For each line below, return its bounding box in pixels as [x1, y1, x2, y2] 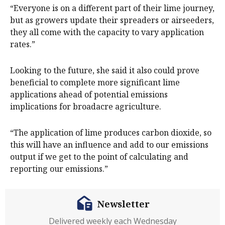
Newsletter [97, 197, 150, 210]
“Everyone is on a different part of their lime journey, [10, 3, 214, 14]
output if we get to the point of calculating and [10, 151, 188, 163]
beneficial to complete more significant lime [10, 77, 180, 88]
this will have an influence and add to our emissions [10, 139, 208, 151]
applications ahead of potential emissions [10, 89, 168, 100]
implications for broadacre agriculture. [10, 101, 161, 113]
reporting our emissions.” [10, 163, 108, 175]
